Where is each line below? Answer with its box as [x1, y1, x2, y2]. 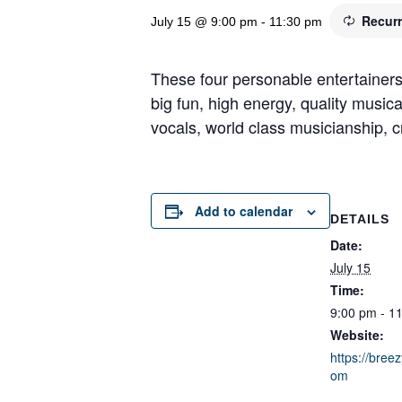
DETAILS [330, 212, 389, 226]
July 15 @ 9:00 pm [151, 14, 258, 29]
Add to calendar [195, 202, 293, 220]
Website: [330, 326, 384, 344]
